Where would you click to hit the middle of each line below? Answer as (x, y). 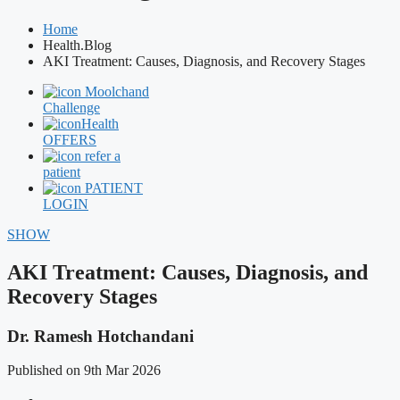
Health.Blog (77, 45)
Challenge (71, 107)
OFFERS (70, 139)
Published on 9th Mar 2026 (84, 371)
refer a (103, 155)
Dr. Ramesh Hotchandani (100, 336)
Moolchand (117, 91)
